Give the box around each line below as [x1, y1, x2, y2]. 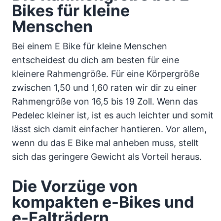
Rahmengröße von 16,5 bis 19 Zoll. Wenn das [12, 96, 198, 107]
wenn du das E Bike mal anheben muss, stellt [12, 137, 199, 148]
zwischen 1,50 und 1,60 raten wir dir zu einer [12, 82, 197, 93]
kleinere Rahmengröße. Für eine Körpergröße [12, 68, 199, 79]
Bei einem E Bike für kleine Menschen [12, 40, 167, 51]
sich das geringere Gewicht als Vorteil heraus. [12, 151, 202, 162]
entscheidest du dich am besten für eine [12, 54, 179, 65]
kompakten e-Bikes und [12, 192, 194, 212]
